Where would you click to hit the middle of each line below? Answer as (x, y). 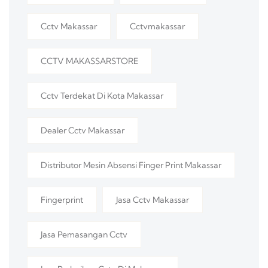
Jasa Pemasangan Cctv (84, 235)
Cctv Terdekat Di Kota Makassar (102, 96)
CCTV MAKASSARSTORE (89, 61)
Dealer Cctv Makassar (83, 131)
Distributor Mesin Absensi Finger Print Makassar (131, 165)
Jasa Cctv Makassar (153, 200)
